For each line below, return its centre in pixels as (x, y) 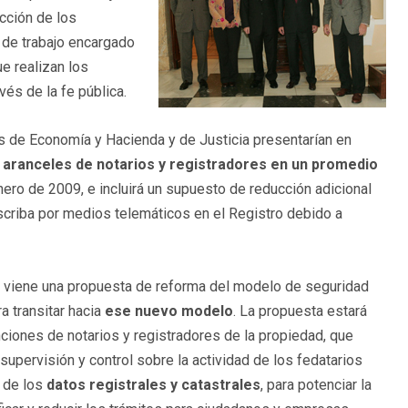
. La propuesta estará (300, 311)
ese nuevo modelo (169, 311)
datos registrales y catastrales (153, 385)
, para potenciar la (316, 385)
